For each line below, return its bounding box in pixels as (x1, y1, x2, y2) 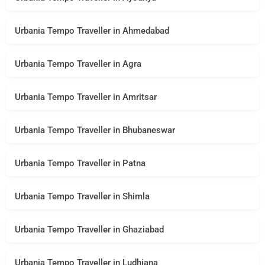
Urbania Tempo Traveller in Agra (15, 58, 141, 69)
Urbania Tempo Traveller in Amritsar (15, 91, 157, 102)
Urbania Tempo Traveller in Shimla (15, 190, 150, 202)
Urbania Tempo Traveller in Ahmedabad (15, 25, 169, 36)
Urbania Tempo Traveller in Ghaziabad (15, 224, 164, 235)
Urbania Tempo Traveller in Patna (15, 157, 146, 169)
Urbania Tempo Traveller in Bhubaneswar (15, 124, 175, 135)
